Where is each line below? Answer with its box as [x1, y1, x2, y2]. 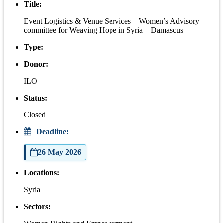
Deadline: [34, 127, 69, 136]
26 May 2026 [38, 147, 81, 156]
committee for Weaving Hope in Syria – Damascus [24, 25, 183, 34]
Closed [24, 110, 46, 119]
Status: [24, 93, 47, 102]
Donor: [24, 59, 48, 68]
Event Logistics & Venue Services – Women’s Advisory [24, 16, 199, 25]
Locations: [24, 168, 59, 177]
